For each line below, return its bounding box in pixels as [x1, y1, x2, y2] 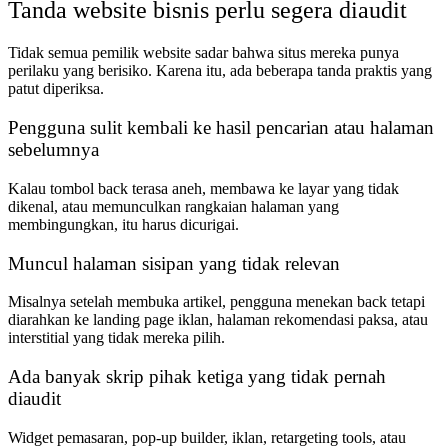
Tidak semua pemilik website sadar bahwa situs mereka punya [8, 44, 399, 62]
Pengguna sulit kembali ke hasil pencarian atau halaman [8, 117, 434, 139]
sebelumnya [8, 139, 99, 161]
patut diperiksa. [8, 80, 104, 98]
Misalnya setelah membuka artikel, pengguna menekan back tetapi [8, 293, 425, 311]
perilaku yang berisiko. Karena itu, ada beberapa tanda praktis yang [8, 62, 432, 80]
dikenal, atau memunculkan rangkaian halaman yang [8, 197, 339, 215]
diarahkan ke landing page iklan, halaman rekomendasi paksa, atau [8, 311, 428, 329]
